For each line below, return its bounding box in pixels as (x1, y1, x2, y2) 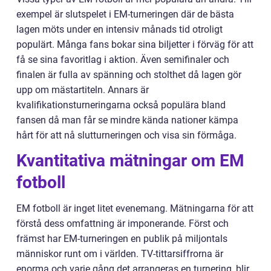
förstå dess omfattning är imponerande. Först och (16, 217, 229, 229)
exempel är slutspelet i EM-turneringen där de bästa (16, 8, 234, 20)
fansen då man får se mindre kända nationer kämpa (16, 114, 238, 126)
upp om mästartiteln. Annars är (16, 83, 149, 96)
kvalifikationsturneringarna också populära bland (16, 99, 226, 111)
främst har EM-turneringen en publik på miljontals (16, 232, 227, 244)
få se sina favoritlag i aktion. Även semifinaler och (16, 53, 229, 65)
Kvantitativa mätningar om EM (16, 150, 244, 171)
